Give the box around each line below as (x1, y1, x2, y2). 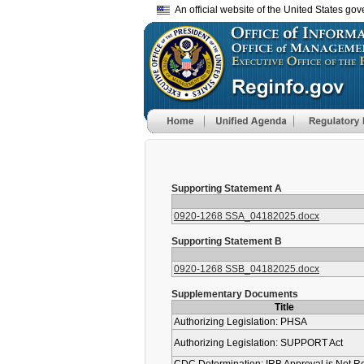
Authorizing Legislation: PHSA (174, 316, 307, 327)
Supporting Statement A (171, 183, 282, 194)
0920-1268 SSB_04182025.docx (174, 263, 319, 275)
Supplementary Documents (171, 288, 298, 300)
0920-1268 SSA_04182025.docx (174, 210, 319, 222)
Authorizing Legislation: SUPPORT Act (174, 337, 343, 349)
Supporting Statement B (171, 236, 282, 247)
